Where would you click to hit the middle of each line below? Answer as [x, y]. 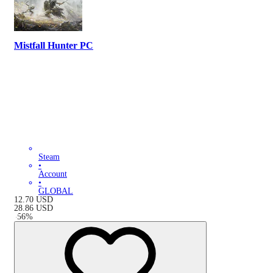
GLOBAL [56, 191]
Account [53, 174]
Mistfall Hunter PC [54, 45]
